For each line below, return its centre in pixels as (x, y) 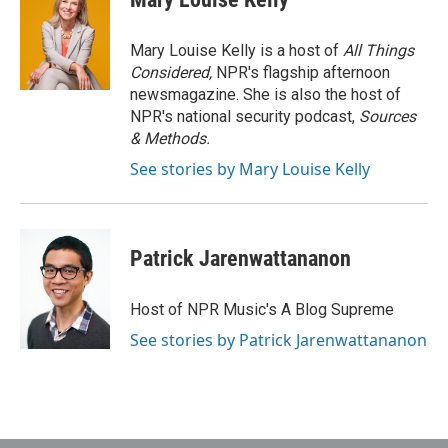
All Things (378, 50)
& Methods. (170, 138)
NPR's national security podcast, (244, 116)
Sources (387, 116)
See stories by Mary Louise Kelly (250, 169)
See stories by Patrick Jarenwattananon (278, 340)
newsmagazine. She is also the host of (265, 94)
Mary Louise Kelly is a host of (236, 50)
